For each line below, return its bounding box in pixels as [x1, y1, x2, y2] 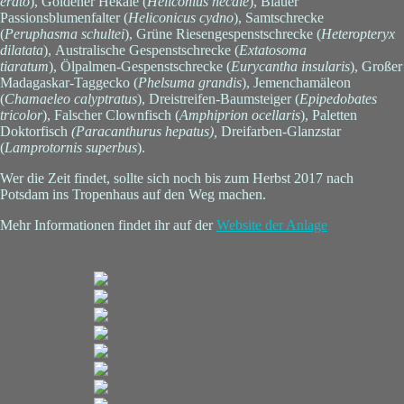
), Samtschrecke [234, 10, 324, 25]
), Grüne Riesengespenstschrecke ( [124, 26, 321, 41]
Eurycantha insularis [231, 59, 350, 74]
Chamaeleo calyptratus [5, 91, 137, 106]
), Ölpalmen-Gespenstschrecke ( [49, 59, 231, 74]
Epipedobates [299, 91, 377, 106]
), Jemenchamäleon [242, 75, 351, 90]
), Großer [350, 59, 402, 74]
